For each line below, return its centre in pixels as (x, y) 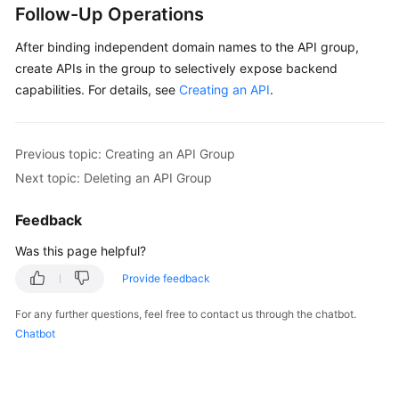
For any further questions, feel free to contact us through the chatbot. (186, 314)
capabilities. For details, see (97, 90)
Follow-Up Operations (110, 15)
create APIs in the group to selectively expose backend (176, 69)
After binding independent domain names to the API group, (187, 47)
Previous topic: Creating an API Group (125, 154)
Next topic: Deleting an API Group (114, 178)
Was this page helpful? (81, 251)
